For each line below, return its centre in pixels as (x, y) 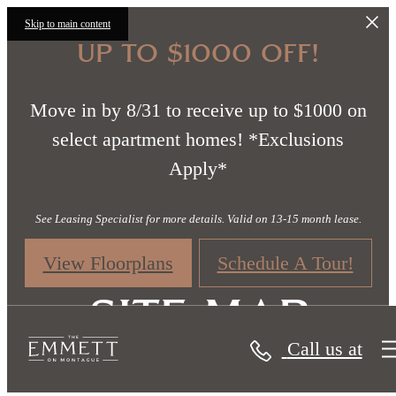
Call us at (324, 349)
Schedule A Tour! (285, 263)
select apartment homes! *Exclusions (198, 140)
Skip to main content (68, 24)
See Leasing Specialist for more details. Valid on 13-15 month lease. (198, 218)
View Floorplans (108, 263)
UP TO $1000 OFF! (198, 53)
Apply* (198, 169)
